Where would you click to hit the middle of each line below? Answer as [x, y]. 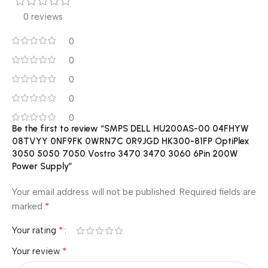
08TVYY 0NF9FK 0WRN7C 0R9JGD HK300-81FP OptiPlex [131, 141]
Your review [37, 251]
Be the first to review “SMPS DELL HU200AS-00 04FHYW [130, 129]
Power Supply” [42, 166]
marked [28, 206]
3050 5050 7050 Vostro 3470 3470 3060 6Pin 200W [125, 154]
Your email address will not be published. [95, 192]
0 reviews [43, 17]
